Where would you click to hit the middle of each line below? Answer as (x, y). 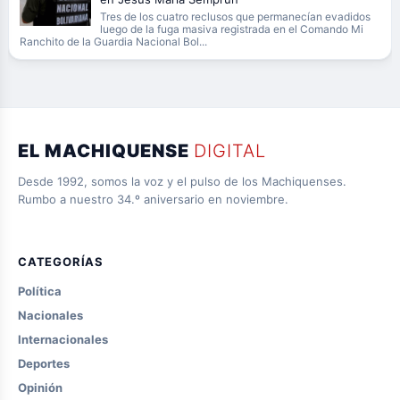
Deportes (44, 363)
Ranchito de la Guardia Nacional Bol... (113, 42)
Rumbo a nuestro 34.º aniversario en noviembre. (153, 199)
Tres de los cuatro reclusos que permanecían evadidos (235, 17)
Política (40, 291)
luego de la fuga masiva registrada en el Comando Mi (231, 29)
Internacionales (63, 339)
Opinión (40, 387)
